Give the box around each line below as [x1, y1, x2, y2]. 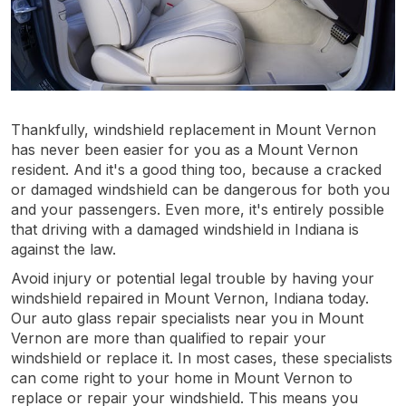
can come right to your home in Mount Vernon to [11, 368, 353, 387]
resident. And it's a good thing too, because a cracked [11, 159, 382, 179]
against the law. [11, 239, 116, 258]
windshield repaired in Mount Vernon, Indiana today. [11, 288, 369, 307]
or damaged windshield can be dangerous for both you [11, 179, 390, 198]
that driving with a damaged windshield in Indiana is [11, 219, 359, 238]
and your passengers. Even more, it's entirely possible [11, 199, 384, 218]
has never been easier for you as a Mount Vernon [11, 140, 358, 159]
